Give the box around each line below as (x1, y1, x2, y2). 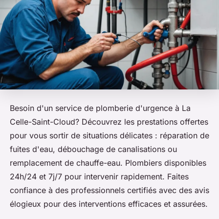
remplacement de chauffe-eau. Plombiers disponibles (10, 158, 206, 168)
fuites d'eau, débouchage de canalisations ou (10, 144, 177, 154)
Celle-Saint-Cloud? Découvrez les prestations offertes (10, 117, 208, 127)
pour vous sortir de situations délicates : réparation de (10, 131, 209, 141)
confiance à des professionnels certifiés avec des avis (10, 185, 209, 196)
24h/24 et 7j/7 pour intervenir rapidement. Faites (10, 172, 189, 182)
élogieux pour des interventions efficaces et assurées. (10, 199, 208, 209)
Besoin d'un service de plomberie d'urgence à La (10, 103, 191, 113)
